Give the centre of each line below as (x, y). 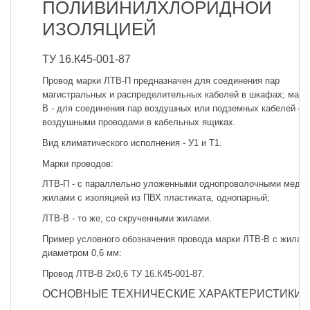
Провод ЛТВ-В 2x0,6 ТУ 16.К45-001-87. (124, 273)
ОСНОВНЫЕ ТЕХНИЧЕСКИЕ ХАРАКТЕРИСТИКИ (172, 294)
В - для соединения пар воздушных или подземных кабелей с (173, 108)
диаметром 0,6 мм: (82, 253)
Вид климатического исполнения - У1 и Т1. (132, 143)
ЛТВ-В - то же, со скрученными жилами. (127, 218)
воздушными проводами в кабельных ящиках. (139, 122)
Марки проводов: (78, 163)
